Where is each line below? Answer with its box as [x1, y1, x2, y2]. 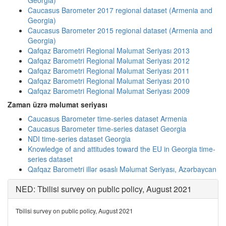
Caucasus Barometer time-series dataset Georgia [28, 124, 186, 134]
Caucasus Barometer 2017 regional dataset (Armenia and [28, 5, 212, 15]
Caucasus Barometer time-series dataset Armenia [28, 114, 187, 124]
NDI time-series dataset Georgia [28, 134, 131, 144]
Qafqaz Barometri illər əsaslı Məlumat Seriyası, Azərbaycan [28, 164, 216, 174]
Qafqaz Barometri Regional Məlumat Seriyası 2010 [28, 76, 190, 86]
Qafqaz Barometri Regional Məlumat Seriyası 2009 [28, 86, 190, 96]
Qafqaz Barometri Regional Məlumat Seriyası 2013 [28, 45, 190, 55]
